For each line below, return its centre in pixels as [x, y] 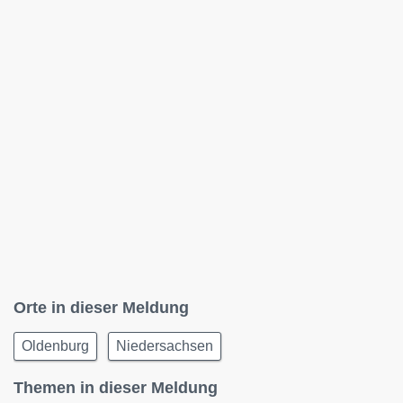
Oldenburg [55, 346]
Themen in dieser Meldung [116, 388]
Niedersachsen [165, 346]
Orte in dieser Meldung [101, 308]
